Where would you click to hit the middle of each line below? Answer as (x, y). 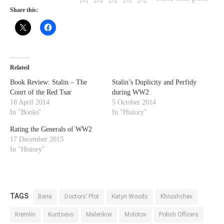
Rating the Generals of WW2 (51, 129)
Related (20, 67)
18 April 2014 (30, 102)
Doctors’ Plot (82, 196)
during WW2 (130, 92)
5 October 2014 (134, 102)
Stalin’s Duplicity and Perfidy (154, 82)
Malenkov (99, 214)
